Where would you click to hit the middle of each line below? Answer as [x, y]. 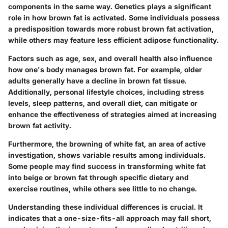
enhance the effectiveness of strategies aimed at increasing [112, 114]
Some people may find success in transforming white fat [107, 166]
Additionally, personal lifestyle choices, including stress [106, 92]
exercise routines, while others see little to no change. [103, 188]
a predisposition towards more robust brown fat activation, [111, 28]
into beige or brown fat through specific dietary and [98, 177]
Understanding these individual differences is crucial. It [105, 207]
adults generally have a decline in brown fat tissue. [97, 80]
